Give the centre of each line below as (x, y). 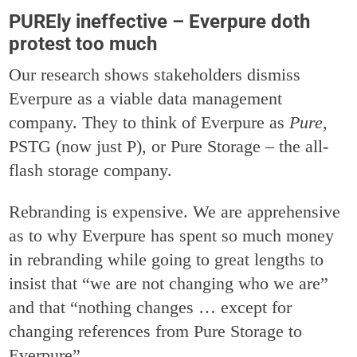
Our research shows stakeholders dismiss (155, 74)
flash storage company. (91, 170)
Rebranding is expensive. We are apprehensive (175, 211)
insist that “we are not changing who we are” (169, 283)
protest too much (83, 43)
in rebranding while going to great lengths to (167, 259)
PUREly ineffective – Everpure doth (160, 21)
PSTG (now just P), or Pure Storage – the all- (169, 146)
